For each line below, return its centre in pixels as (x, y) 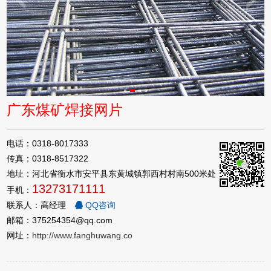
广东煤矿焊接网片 (65, 109)
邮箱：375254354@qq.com (60, 220)
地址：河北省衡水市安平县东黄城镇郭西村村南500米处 (112, 173)
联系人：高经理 (38, 205)
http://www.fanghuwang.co (83, 235)
